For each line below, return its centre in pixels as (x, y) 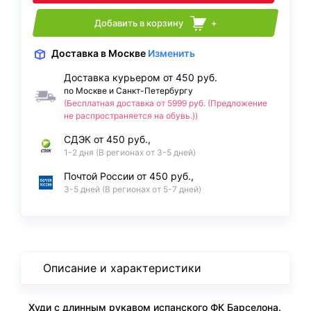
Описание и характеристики (122, 268)
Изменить (171, 53)
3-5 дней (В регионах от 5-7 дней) (133, 190)
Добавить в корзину (138, 23)
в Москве (123, 53)
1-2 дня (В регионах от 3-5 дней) (130, 153)
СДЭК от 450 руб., (107, 140)
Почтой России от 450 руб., (129, 176)
